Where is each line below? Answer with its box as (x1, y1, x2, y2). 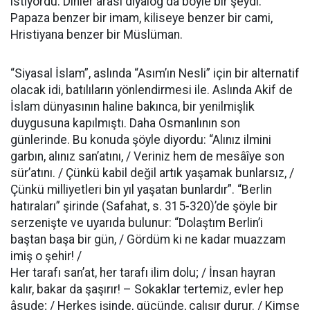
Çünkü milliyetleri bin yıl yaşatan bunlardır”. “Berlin (10, 183, 272, 197)
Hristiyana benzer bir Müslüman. (10, 28, 183, 42)
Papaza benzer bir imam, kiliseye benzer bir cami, (10, 11, 273, 25)
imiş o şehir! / (10, 249, 82, 263)
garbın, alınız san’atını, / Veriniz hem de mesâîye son (10, 149, 284, 163)
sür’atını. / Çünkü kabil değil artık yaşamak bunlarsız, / (10, 166, 294, 180)
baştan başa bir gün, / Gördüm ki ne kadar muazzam (10, 232, 286, 246)
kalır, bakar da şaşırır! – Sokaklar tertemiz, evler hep (10, 282, 284, 296)
